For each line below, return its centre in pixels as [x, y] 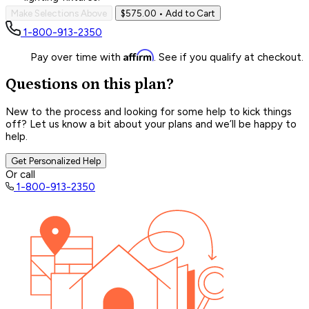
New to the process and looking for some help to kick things [149, 112]
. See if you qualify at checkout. [229, 57]
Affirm [139, 55]
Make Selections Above [59, 13]
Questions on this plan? [90, 84]
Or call [20, 175]
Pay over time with [77, 57]
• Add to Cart [186, 13]
